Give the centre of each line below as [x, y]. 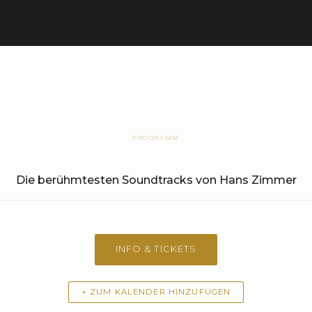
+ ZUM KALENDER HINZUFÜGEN [156, 292]
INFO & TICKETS [156, 249]
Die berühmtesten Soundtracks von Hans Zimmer [156, 180]
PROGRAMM [156, 137]
